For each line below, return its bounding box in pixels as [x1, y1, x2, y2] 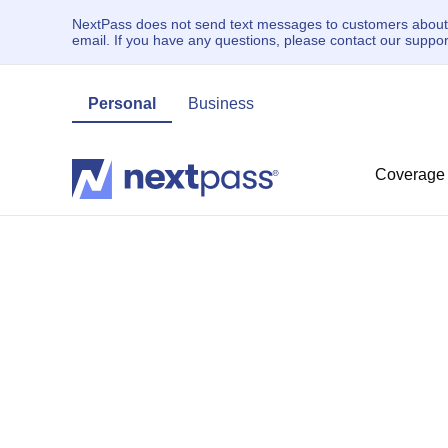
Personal [88, 95, 156, 112]
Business [188, 95, 254, 112]
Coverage [375, 166, 445, 183]
